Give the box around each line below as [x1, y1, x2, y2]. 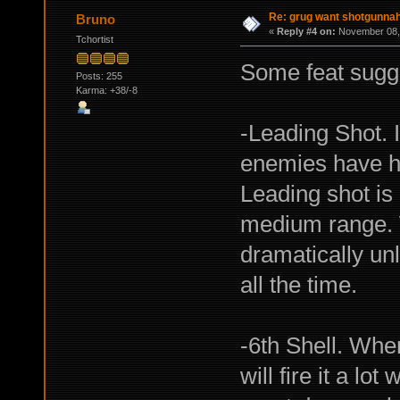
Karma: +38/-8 [75, 84, 137, 96]
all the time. [239, 271, 357, 299]
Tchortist [75, 34, 113, 46]
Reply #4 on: [276, 26, 336, 37]
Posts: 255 [75, 70, 122, 81]
